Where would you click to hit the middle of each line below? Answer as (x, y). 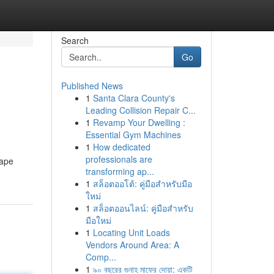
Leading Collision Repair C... (140, 110)
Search (75, 40)
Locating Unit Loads (131, 232)
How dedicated (121, 147)
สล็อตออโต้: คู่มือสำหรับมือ (142, 183)
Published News (92, 86)
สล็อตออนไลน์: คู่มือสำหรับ (143, 208)
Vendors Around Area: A (132, 245)
